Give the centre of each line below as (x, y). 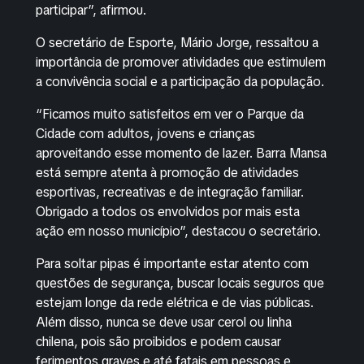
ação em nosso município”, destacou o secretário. (178, 231)
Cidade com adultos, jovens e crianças (145, 134)
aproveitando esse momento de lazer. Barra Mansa (181, 153)
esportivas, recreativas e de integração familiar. (170, 192)
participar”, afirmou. (91, 10)
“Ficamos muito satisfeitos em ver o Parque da (170, 114)
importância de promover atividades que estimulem (181, 62)
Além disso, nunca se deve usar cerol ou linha (164, 322)
